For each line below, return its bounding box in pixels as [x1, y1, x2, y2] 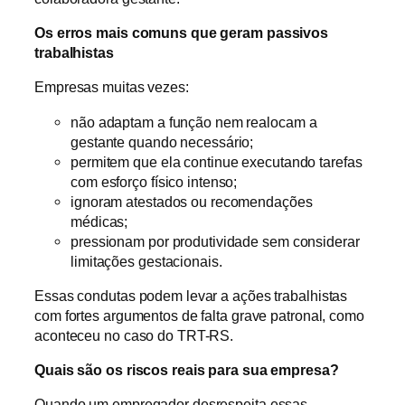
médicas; [71, 212, 128, 230]
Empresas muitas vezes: [34, 79, 189, 96]
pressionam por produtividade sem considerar [71, 232, 360, 250]
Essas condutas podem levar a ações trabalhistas [34, 287, 348, 304]
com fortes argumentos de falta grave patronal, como [34, 306, 364, 324]
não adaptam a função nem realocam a [71, 113, 317, 130]
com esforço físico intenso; [71, 173, 238, 190]
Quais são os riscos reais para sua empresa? [34, 362, 339, 379]
